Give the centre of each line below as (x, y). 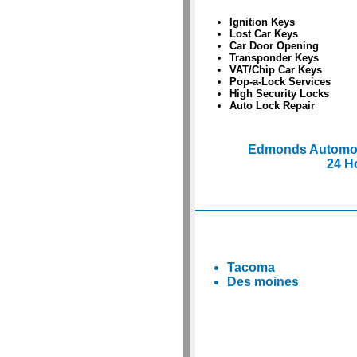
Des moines (263, 282)
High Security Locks (279, 94)
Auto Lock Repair (272, 106)
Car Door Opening (274, 46)
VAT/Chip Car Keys (275, 70)
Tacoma (251, 267)
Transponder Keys (274, 58)
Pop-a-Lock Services (280, 82)
